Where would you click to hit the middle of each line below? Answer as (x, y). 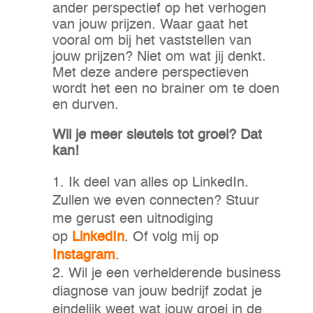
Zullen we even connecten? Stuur (155, 202)
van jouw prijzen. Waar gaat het (150, 26)
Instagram (83, 256)
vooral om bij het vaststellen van (152, 42)
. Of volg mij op (171, 238)
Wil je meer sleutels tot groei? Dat (157, 136)
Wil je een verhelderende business (174, 274)
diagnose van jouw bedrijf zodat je (157, 292)
